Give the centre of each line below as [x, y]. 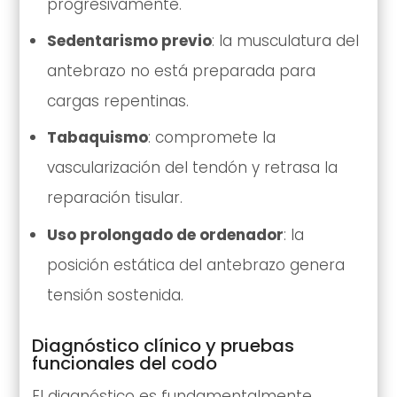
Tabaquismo [97, 138]
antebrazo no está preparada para [181, 71]
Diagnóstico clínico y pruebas [163, 345]
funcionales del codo [124, 363]
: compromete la [211, 138]
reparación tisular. [114, 198]
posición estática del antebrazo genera [195, 265]
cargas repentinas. [117, 101]
